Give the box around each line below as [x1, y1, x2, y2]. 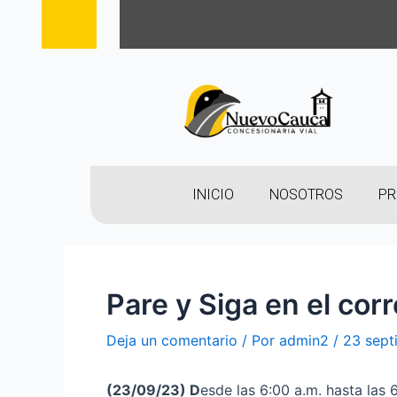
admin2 [279, 331, 329, 349]
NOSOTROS [269, 186, 343, 203]
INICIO [191, 186, 234, 203]
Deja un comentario [106, 331, 237, 349]
